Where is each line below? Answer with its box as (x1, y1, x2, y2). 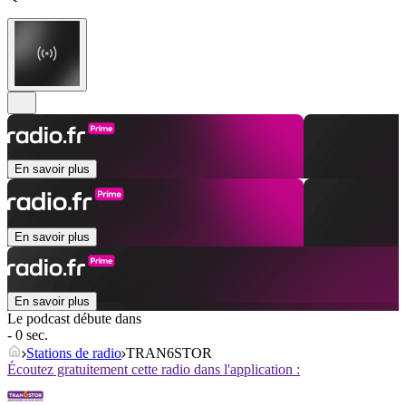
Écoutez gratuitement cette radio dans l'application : (7, 362, 300, 378)
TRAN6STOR (126, 345, 212, 362)
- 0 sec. (7, 327, 48, 343)
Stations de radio (26, 345, 121, 362)
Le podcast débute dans (7, 311, 141, 327)
